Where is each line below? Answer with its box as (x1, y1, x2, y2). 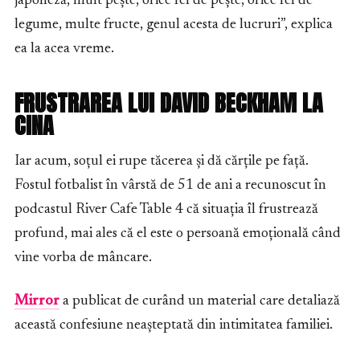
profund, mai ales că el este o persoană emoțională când (14, 227, 341, 242)
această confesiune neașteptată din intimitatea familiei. (14, 318, 333, 333)
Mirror (14, 294, 59, 309)
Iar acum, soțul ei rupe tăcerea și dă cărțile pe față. (14, 154, 309, 170)
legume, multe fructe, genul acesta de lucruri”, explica (14, 18, 333, 33)
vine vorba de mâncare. (14, 251, 152, 266)
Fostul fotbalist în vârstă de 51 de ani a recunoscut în (14, 178, 326, 194)
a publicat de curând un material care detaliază (59, 294, 340, 309)
